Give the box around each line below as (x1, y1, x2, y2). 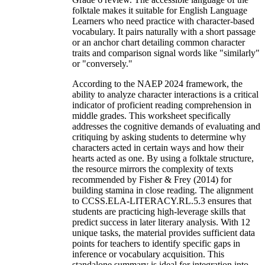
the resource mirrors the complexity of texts (72, 164, 233, 174)
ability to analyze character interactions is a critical (72, 89, 258, 100)
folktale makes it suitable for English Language (72, 5, 247, 16)
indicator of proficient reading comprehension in (72, 100, 251, 111)
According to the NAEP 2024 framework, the (72, 79, 243, 89)
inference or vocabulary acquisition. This (72, 249, 224, 260)
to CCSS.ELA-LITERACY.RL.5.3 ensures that (72, 196, 251, 206)
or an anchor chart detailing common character (72, 37, 245, 48)
